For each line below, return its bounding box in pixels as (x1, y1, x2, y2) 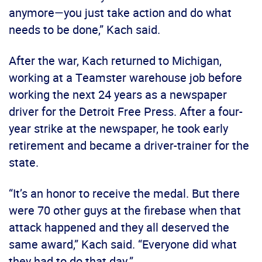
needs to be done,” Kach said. (9, 22, 160, 38)
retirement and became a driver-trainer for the (9, 137, 249, 154)
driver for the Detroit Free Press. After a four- (9, 104, 243, 120)
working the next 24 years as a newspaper (9, 87, 227, 103)
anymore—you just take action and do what (9, 5, 232, 21)
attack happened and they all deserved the (9, 219, 229, 236)
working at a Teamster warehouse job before (9, 70, 242, 86)
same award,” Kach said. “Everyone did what (9, 236, 237, 253)
